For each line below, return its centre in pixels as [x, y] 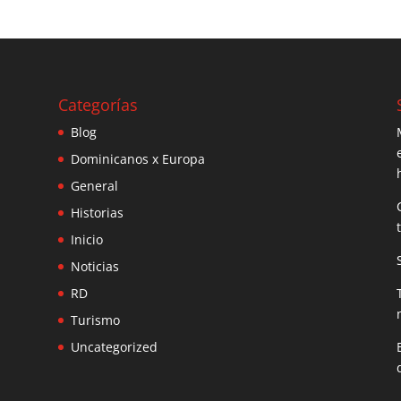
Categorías [98, 104]
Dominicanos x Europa [137, 158]
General [94, 185]
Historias [97, 212]
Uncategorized [114, 346]
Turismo [95, 320]
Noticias [94, 266]
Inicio [86, 239]
